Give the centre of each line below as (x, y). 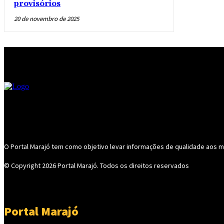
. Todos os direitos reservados (143, 166)
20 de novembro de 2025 (46, 19)
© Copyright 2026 (31, 166)
